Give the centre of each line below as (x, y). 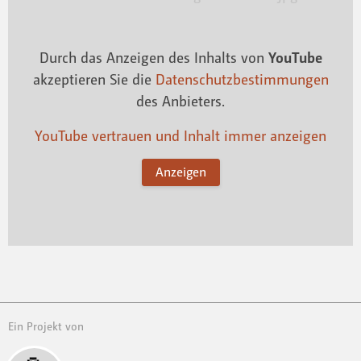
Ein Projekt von (46, 326)
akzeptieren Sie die (94, 79)
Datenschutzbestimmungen (242, 79)
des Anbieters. (180, 101)
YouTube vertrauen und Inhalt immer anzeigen (180, 136)
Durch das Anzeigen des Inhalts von (154, 58)
